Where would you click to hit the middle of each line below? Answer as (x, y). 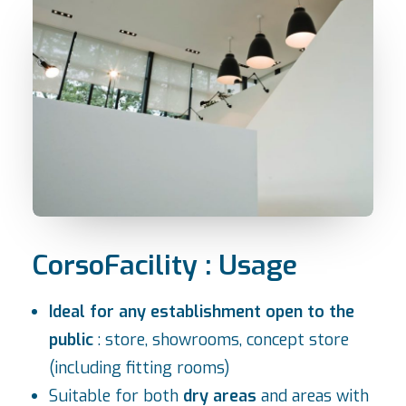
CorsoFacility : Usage (165, 266)
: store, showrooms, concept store (221, 340)
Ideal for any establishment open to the (202, 312)
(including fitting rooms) (140, 368)
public (71, 340)
